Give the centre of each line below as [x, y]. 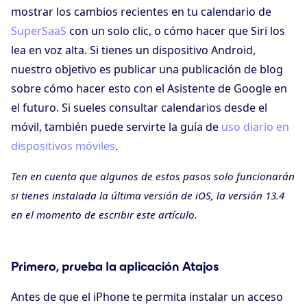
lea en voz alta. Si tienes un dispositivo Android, [133, 50]
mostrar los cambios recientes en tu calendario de [141, 12]
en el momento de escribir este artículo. [104, 215]
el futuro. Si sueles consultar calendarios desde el [139, 108]
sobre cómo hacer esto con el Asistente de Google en [149, 89]
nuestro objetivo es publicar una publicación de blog [147, 70]
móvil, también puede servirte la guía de [116, 127]
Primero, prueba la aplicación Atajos [115, 267]
